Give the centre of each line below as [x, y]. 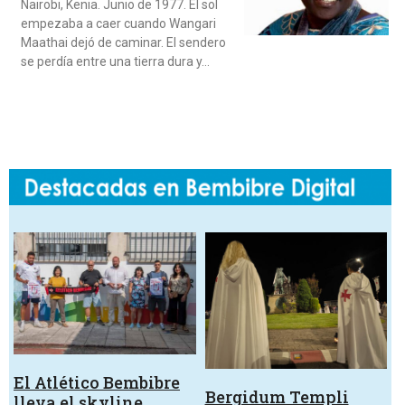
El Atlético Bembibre [97, 382]
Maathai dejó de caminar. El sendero [123, 43]
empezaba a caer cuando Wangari [118, 24]
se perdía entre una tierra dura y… [115, 62]
